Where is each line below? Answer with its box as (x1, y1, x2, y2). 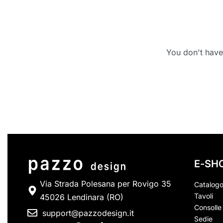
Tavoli (194, 191, 213, 200)
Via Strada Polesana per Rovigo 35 (40, 178, 171, 189)
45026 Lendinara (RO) (40, 192, 123, 202)
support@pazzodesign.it (42, 208, 134, 218)
